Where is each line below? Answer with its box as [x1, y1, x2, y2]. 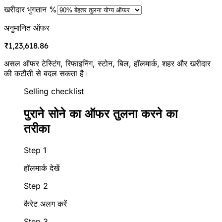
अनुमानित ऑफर [4, 22, 50, 33]
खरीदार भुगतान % [4, 4, 57, 14]
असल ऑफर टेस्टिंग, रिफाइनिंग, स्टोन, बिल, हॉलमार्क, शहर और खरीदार [4, 58, 211, 68]
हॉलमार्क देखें [24, 163, 59, 173]
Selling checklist [24, 86, 84, 96]
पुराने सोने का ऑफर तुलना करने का [24, 106, 177, 121]
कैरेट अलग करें [24, 199, 67, 209]
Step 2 [24, 181, 48, 191]
